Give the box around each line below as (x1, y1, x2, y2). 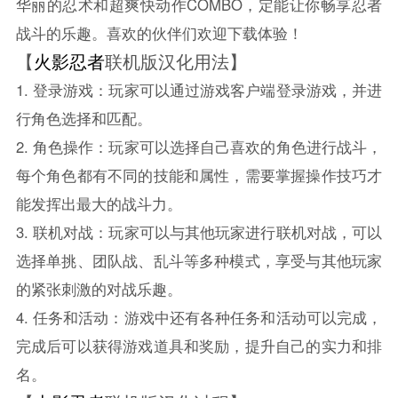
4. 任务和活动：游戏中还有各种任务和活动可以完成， (15, 306, 383, 328)
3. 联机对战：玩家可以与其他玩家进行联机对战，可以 (15, 220, 383, 243)
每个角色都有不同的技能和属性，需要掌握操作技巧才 (15, 163, 383, 186)
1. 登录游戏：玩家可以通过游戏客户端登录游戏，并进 (15, 78, 383, 100)
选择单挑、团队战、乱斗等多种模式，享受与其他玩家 (15, 249, 383, 271)
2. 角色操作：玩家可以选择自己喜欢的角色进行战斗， (15, 135, 383, 157)
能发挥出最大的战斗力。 (15, 192, 182, 214)
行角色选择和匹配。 (15, 107, 152, 129)
